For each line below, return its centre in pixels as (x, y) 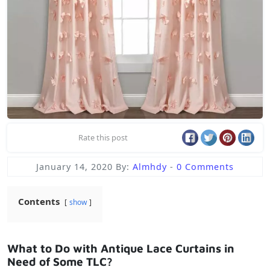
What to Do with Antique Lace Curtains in (121, 249)
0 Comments (205, 167)
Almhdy (151, 167)
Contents (39, 202)
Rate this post (103, 138)
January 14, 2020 (74, 167)
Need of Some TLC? (60, 262)
